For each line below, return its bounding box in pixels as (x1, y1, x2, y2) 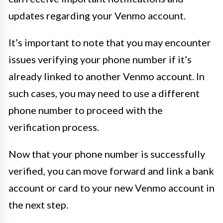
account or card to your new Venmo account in (8, 182, 215, 194)
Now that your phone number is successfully (8, 148, 205, 160)
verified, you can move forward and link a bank (8, 165, 214, 177)
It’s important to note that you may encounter (8, 36, 211, 48)
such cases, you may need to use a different (8, 87, 200, 99)
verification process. (8, 121, 99, 133)
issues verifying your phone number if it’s (8, 53, 192, 65)
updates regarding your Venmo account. (8, 9, 186, 21)
